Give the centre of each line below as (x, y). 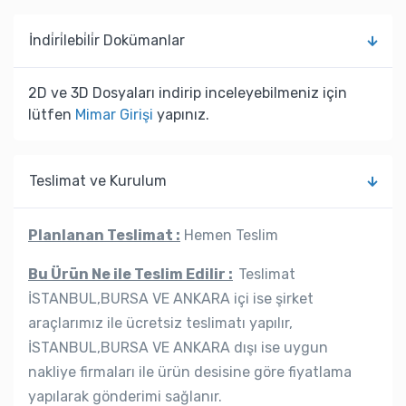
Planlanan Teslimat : (104, 235)
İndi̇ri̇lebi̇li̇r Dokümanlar (107, 40)
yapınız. (181, 114)
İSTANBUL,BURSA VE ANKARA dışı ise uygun (178, 347)
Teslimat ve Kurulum (98, 180)
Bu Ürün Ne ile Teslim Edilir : (130, 274)
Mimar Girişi (114, 114)
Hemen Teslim (229, 235)
